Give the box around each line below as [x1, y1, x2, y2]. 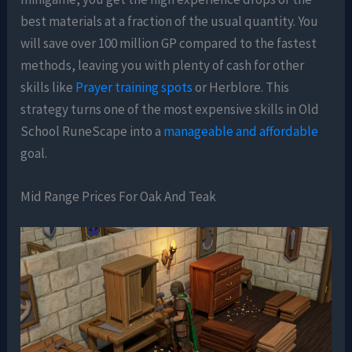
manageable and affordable [163, 122, 319, 140]
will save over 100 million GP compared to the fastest [20, 34, 317, 52]
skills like [20, 78, 76, 96]
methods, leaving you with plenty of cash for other [20, 56, 305, 74]
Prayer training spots [75, 78, 193, 96]
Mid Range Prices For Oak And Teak [20, 187, 217, 205]
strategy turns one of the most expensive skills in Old [20, 100, 320, 118]
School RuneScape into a [20, 122, 164, 140]
